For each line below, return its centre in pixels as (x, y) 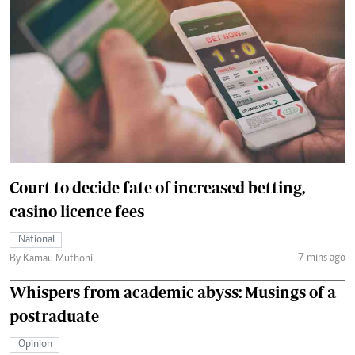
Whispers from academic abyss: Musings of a (173, 292)
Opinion (35, 345)
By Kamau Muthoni (51, 259)
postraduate (54, 316)
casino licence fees (77, 211)
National (36, 240)
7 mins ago (321, 258)
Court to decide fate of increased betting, (157, 187)
